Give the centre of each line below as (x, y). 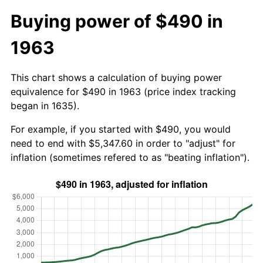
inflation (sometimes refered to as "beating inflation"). (130, 157)
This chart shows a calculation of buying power (116, 77)
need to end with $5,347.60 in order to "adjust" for (123, 143)
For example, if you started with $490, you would (121, 129)
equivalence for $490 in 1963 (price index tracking (123, 91)
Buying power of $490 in (117, 21)
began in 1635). (45, 105)
